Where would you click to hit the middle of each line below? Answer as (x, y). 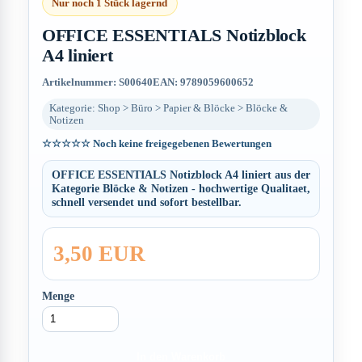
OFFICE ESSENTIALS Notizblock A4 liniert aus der (181, 175)
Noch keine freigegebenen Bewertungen (181, 143)
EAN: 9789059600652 (203, 82)
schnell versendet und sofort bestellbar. (146, 202)
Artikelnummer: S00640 (97, 82)
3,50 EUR (99, 253)
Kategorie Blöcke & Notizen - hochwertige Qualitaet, (181, 189)
